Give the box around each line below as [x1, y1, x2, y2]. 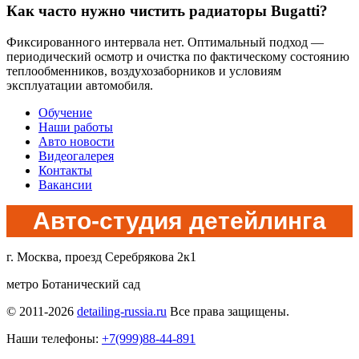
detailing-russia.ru [77, 305, 167, 319]
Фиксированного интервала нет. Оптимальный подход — [6, 35, 324, 50]
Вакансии [38, 178, 92, 192]
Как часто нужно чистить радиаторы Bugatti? [6, 2, 328, 20]
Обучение [38, 106, 92, 120]
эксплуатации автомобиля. [6, 79, 153, 93]
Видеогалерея [38, 149, 114, 163]
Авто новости [38, 135, 115, 149]
